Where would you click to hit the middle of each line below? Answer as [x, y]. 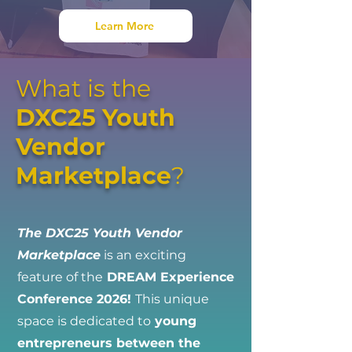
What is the [83, 88]
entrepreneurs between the [109, 343]
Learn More [124, 26]
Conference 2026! [76, 299]
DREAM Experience [169, 277]
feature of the [60, 277]
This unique [172, 299]
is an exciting [143, 255]
